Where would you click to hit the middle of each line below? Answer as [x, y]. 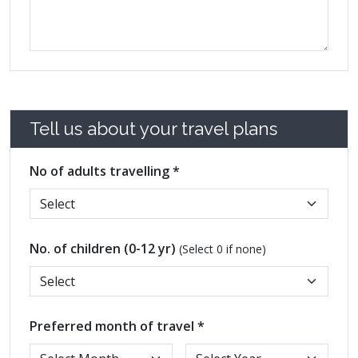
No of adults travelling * [105, 171]
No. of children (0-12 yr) [104, 248]
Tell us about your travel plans [153, 128]
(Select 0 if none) [223, 249]
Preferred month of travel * [117, 326]
